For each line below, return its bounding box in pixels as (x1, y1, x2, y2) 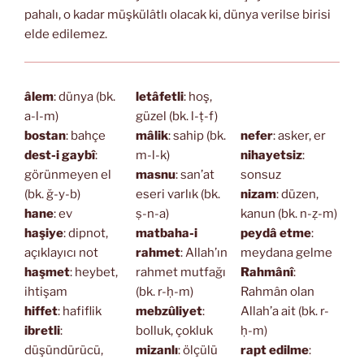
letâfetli (135, 89, 184, 104)
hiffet (24, 303, 58, 318)
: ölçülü (177, 342, 218, 357)
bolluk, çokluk (135, 323, 213, 338)
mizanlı (135, 342, 178, 357)
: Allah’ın (180, 245, 227, 260)
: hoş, (183, 89, 212, 104)
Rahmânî (240, 264, 293, 279)
